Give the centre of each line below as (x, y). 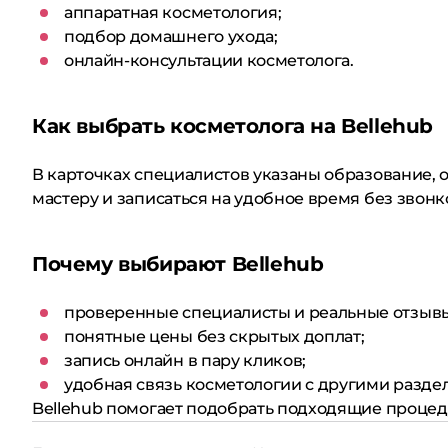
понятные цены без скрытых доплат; (214, 336)
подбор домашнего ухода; (171, 36)
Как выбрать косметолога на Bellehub (232, 126)
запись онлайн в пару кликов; (185, 360)
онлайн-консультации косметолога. (209, 60)
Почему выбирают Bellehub (178, 264)
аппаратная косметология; (173, 12)
